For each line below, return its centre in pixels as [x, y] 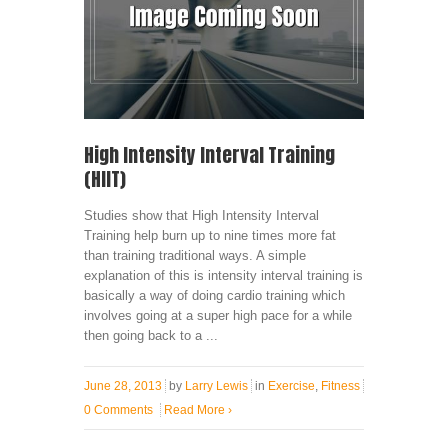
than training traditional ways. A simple [195, 255]
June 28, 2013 [123, 385]
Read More [196, 409]
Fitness [340, 385]
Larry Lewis [216, 385]
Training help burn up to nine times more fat [210, 235]
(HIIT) [105, 178]
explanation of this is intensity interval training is [223, 275]
